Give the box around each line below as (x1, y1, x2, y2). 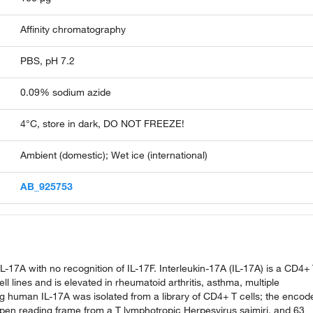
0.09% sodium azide (20, 86, 112, 99)
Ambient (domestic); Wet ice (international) (20, 149, 208, 161)
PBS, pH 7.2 (20, 54, 75, 67)
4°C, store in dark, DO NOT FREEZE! (20, 117, 185, 130)
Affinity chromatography (20, 23, 126, 36)
